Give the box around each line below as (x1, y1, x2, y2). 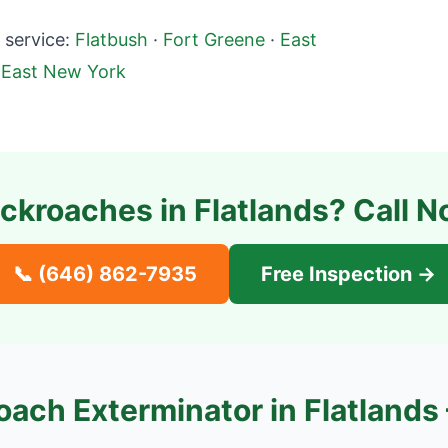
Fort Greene (163, 29, 265, 50)
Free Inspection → (260, 262, 436, 286)
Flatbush (75, 29, 148, 50)
